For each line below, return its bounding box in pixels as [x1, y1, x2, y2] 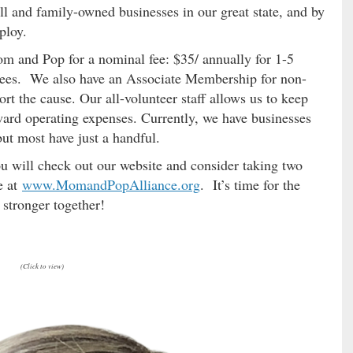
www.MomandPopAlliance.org [22, 175, 200, 194]
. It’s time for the [200, 175, 300, 194]
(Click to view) [20, 261, 65, 270]
